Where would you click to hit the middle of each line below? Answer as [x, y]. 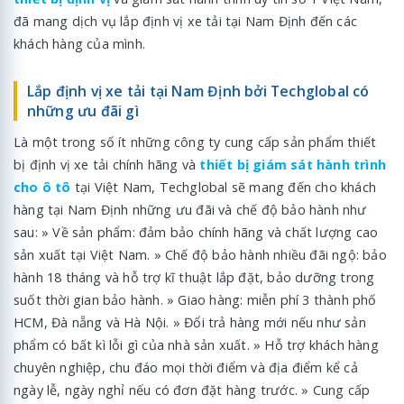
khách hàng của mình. [79, 44]
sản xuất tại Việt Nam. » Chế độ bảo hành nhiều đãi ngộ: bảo [200, 254]
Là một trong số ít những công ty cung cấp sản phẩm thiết [195, 142]
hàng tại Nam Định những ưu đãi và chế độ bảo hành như [190, 209]
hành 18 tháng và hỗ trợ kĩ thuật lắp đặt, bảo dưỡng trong [194, 277]
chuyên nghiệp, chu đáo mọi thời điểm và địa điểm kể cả [186, 367]
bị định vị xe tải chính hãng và [107, 164]
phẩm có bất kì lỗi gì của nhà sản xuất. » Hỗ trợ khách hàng [196, 344]
